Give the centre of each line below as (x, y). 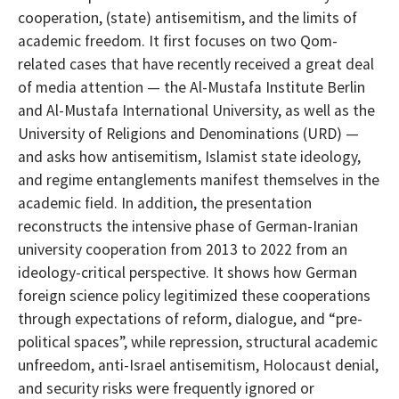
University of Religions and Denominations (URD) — (188, 133)
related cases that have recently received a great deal (196, 64)
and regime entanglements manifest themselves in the (199, 179)
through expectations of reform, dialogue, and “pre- (190, 318)
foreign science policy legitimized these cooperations (194, 295)
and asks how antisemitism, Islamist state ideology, (189, 156)
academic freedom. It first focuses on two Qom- (178, 41)
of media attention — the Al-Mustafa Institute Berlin (191, 87)
